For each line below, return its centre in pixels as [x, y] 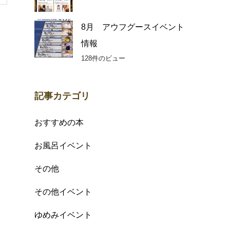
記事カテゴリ [62, 96]
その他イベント [63, 192]
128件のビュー [103, 59]
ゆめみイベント [63, 215]
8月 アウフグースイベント [133, 27]
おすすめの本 [59, 123]
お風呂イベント [63, 146]
